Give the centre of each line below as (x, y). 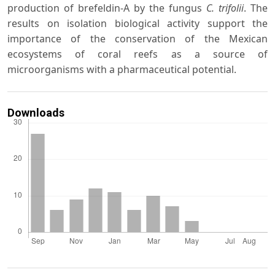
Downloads (36, 112)
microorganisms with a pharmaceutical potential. (122, 69)
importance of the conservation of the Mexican (137, 38)
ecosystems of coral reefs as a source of (137, 54)
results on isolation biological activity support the (137, 23)
